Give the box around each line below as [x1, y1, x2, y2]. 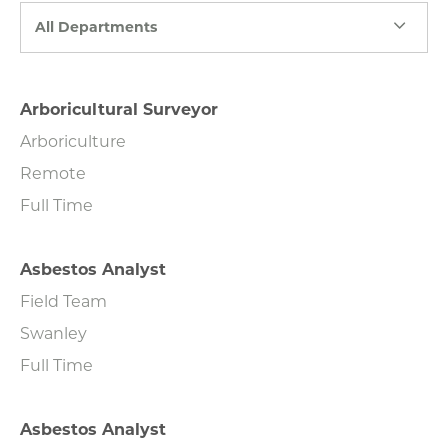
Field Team [20, 289, 107, 311]
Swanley [20, 321, 87, 343]
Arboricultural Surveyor [20, 97, 218, 119]
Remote [20, 161, 86, 183]
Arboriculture [20, 129, 126, 151]
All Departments [35, 17, 157, 37]
